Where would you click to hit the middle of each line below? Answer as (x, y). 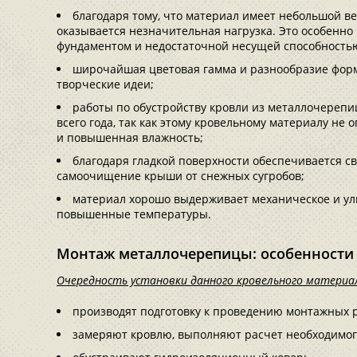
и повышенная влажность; (130, 137)
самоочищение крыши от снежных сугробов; (180, 176)
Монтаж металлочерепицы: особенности (205, 253)
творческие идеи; (105, 84)
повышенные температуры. (135, 214)
